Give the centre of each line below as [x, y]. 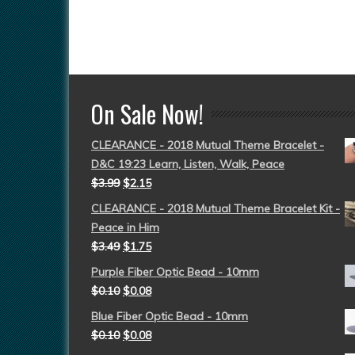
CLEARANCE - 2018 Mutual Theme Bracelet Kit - [216, 208]
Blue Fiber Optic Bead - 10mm [170, 316]
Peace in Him [125, 227]
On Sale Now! [147, 114]
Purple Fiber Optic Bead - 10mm [175, 272]
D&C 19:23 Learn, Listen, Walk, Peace [188, 164]
